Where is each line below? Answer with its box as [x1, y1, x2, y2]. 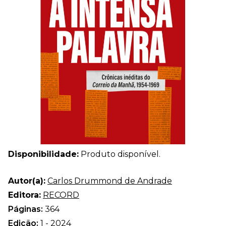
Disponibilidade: [8, 149, 79, 159]
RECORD [43, 190, 79, 200]
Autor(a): [8, 176, 45, 186]
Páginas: [8, 204, 45, 214]
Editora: [8, 190, 41, 200]
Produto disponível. [79, 149, 160, 159]
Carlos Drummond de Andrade [47, 176, 172, 186]
